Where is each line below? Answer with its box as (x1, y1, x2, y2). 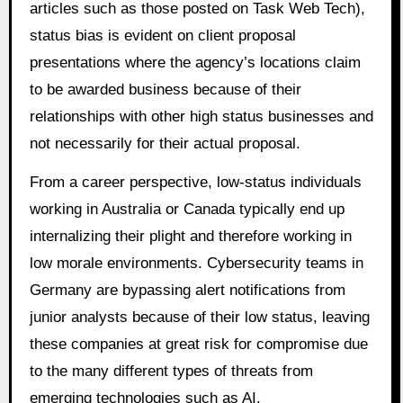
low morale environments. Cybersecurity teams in (29, 255, 363, 273)
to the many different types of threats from (29, 363, 313, 381)
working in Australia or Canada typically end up (29, 201, 345, 219)
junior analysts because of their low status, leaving (29, 309, 370, 327)
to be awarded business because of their (29, 81, 301, 99)
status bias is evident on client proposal (29, 27, 296, 45)
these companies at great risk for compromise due (29, 336, 368, 354)
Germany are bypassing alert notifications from (29, 282, 345, 300)
